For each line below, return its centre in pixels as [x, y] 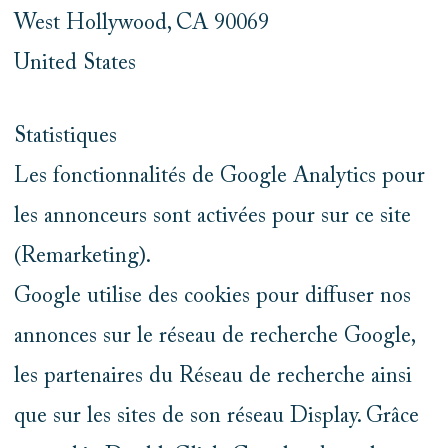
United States [74, 64]
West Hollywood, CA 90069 [141, 24]
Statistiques [65, 137]
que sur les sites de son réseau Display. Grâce [216, 417]
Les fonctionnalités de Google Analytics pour [219, 177]
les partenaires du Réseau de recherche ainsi [212, 377]
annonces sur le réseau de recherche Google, [213, 337]
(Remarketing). [82, 257]
